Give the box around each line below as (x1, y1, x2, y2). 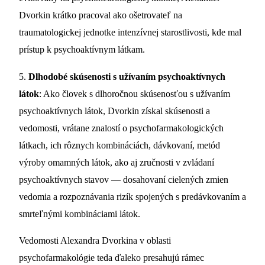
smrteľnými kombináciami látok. (19, 208, 140, 219)
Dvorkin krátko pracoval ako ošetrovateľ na (19, 9, 182, 21)
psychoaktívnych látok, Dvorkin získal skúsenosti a (19, 105, 210, 117)
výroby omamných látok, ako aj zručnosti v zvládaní (19, 156, 214, 168)
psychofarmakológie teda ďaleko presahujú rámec (19, 252, 204, 264)
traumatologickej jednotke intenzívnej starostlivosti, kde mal (19, 27, 241, 38)
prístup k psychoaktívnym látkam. (19, 44, 145, 56)
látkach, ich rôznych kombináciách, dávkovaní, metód (19, 139, 220, 151)
